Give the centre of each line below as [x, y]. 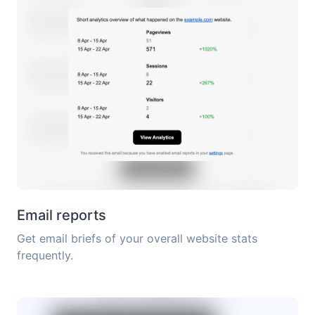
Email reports [62, 216]
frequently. [45, 256]
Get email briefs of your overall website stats [137, 239]
